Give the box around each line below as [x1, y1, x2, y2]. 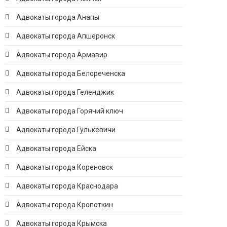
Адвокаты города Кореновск [16, 163, 113, 171]
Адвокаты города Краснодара [16, 182, 118, 190]
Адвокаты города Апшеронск [16, 32, 115, 40]
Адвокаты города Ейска [16, 144, 96, 153]
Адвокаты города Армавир [16, 51, 107, 59]
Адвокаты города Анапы [16, 13, 99, 21]
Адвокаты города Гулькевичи [16, 126, 116, 134]
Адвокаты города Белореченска [16, 69, 125, 78]
